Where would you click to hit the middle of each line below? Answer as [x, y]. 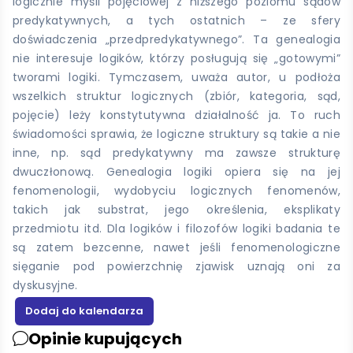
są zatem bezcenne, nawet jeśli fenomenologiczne [176, 248]
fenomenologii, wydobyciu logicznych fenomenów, [176, 191]
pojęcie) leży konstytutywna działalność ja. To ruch [176, 115]
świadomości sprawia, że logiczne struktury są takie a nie [176, 134]
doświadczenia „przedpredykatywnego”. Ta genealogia [176, 40]
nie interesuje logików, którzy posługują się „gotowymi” [176, 59]
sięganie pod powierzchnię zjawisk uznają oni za [176, 267]
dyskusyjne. [45, 286]
